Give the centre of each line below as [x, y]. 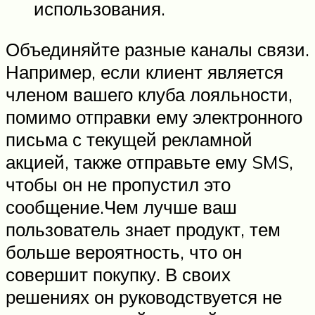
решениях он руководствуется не [144, 296]
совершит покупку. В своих [118, 274]
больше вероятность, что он [124, 251]
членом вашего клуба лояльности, [149, 94]
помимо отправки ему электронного [154, 116]
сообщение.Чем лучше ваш [121, 206]
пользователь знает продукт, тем [143, 229]
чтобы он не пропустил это [118, 184]
